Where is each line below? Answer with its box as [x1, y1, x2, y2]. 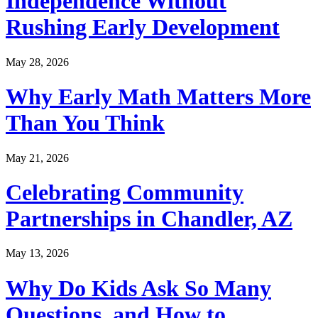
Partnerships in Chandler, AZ [6, 206, 292, 231]
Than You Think [6, 110, 165, 136]
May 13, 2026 [6, 247, 69, 260]
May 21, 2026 [6, 151, 69, 164]
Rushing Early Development [6, 14, 280, 40]
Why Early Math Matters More [6, 84, 311, 110]
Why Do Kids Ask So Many [6, 275, 271, 301]
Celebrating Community [6, 180, 243, 205]
